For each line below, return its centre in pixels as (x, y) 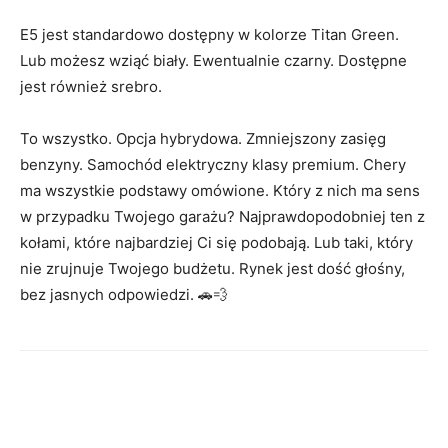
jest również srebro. (91, 86)
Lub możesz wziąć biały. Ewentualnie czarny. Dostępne (213, 60)
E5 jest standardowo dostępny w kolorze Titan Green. (209, 34)
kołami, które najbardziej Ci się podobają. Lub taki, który (216, 242)
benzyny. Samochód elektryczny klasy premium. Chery (213, 164)
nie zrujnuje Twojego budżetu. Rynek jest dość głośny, (212, 268)
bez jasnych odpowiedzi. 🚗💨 (124, 294)
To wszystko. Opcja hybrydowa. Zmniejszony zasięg (203, 138)
